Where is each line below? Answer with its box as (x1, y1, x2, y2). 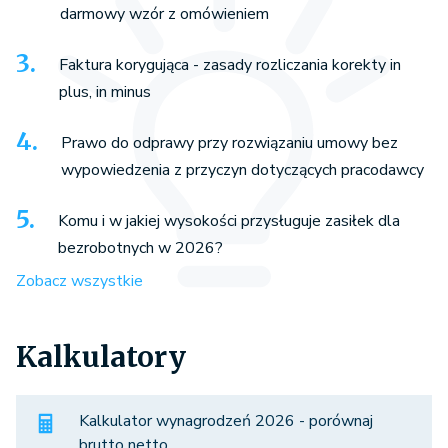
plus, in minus (59, 80, 151, 103)
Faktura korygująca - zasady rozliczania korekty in (59, 53, 401, 76)
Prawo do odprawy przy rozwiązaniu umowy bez (61, 131, 398, 154)
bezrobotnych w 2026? (58, 236, 223, 259)
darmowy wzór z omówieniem (60, 2, 269, 25)
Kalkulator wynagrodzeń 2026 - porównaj (79, 409, 373, 432)
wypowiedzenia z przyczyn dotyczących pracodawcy (61, 158, 424, 181)
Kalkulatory (16, 338, 186, 375)
